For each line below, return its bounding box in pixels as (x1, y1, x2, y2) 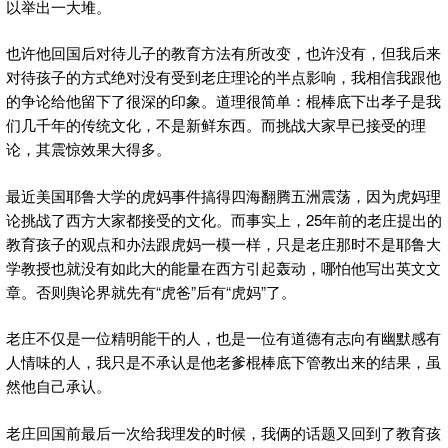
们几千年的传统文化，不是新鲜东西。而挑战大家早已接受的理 (6, 114, 426, 136)
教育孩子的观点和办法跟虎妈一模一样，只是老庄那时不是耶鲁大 (6, 232, 441, 254)
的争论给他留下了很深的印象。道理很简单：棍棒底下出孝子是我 (6, 90, 441, 112)
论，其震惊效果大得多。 (6, 138, 171, 160)
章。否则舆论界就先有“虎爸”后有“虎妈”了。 (6, 280, 296, 302)
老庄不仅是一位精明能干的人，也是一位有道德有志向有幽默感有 (6, 327, 441, 349)
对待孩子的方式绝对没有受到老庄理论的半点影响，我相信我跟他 (6, 66, 441, 88)
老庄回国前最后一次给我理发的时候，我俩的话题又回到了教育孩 (6, 421, 441, 443)
